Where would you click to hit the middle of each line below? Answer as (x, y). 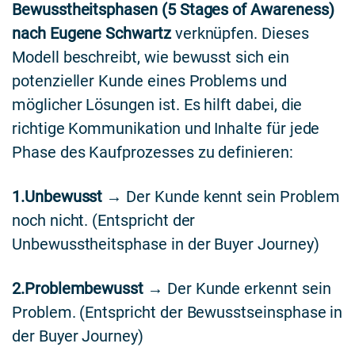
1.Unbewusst (57, 196)
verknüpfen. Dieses (240, 33)
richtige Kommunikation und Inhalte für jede (166, 128)
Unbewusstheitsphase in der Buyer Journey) (166, 244)
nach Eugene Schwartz (92, 33)
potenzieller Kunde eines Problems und (149, 80)
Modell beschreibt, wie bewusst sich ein (151, 57)
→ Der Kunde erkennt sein (237, 288)
